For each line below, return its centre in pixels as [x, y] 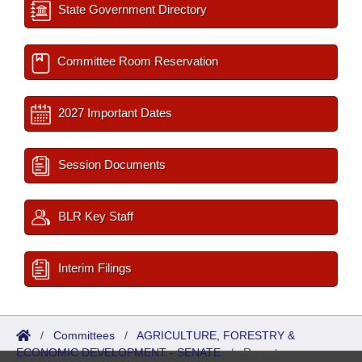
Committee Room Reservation [136, 61]
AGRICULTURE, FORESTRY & [216, 335]
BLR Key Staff [94, 216]
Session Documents [110, 164]
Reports [263, 352]
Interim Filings [93, 268]
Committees [84, 335]
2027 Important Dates [114, 113]
